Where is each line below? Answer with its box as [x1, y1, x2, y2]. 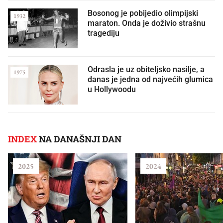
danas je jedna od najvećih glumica [88, 74, 213, 84]
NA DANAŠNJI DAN [37, 132, 121, 145]
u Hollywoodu [88, 84, 136, 94]
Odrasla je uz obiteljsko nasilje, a [88, 64, 205, 74]
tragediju [88, 28, 119, 38]
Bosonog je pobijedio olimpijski [88, 8, 198, 18]
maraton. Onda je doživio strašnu [88, 18, 206, 28]
